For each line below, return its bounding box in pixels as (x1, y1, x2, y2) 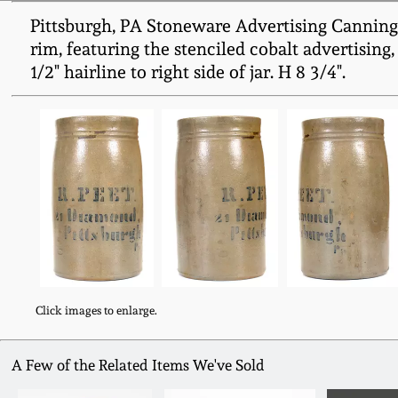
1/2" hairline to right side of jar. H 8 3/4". (29, 61, 346, 83)
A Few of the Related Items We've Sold (12, 356, 266, 375)
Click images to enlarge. (36, 303, 158, 318)
